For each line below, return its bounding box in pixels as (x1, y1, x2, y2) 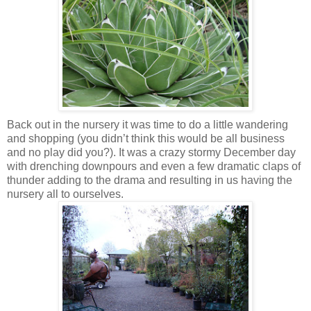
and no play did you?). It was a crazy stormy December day (7, 146, 296, 158)
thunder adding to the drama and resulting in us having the (7, 174, 292, 186)
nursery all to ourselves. (7, 187, 124, 200)
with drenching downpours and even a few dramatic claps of (7, 160, 301, 172)
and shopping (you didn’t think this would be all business (7, 132, 285, 144)
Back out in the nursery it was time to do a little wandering (7, 118, 288, 131)
